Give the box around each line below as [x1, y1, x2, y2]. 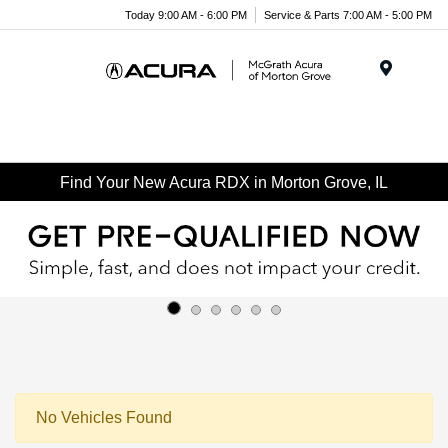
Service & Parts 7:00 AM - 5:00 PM [264, 8, 432, 21]
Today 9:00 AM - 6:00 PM [125, 8, 247, 21]
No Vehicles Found [36, 408, 172, 426]
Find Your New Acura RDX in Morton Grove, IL [60, 173, 388, 191]
